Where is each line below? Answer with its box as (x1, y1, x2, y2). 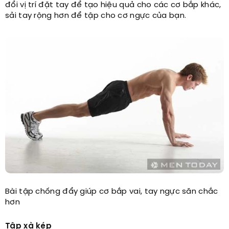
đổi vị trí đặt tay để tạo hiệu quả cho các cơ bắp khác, (5, 1, 221, 10)
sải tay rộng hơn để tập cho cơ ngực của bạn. (5, 12, 187, 20)
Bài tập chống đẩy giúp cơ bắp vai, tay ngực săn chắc (5, 188, 218, 196)
